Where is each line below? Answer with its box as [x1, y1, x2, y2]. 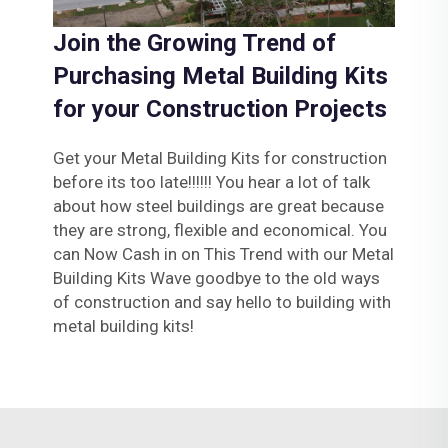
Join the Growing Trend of [52, 28, 336, 57]
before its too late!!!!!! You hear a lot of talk [52, 171, 370, 192]
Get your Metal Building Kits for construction [52, 147, 387, 168]
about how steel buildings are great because [52, 195, 384, 216]
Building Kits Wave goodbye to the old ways [52, 267, 380, 288]
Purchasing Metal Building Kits [52, 61, 388, 90]
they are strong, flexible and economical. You [52, 219, 387, 240]
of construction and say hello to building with [52, 291, 391, 312]
